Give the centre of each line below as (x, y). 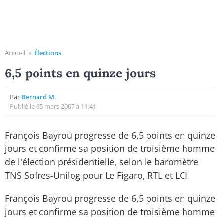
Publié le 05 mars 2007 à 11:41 (53, 106)
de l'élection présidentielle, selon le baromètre (102, 162)
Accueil (15, 53)
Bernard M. (39, 97)
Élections (48, 53)
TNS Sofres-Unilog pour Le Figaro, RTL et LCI (96, 175)
